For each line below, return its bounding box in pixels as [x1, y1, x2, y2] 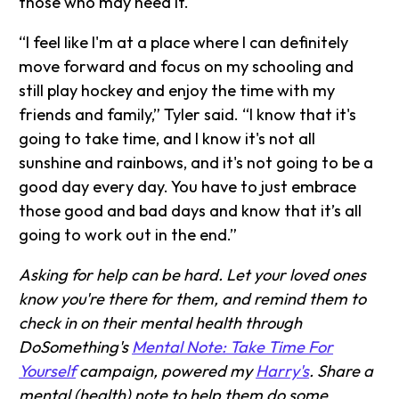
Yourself [19, 361, 77, 382]
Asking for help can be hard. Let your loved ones [19, 265, 367, 286]
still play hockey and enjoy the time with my [19, 80, 336, 102]
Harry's [256, 361, 310, 382]
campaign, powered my [76, 361, 256, 382]
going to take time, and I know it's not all [19, 128, 316, 150]
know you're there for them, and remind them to [19, 289, 367, 310]
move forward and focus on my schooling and [19, 56, 354, 77]
